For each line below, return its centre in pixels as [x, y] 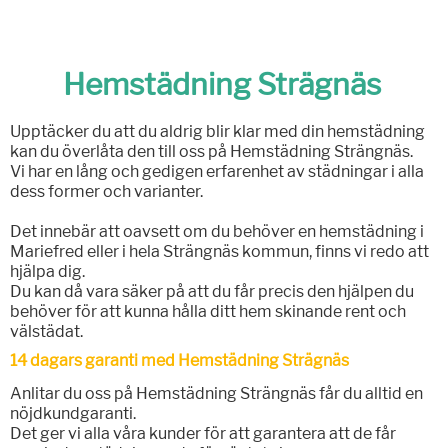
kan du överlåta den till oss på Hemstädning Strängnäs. [211, 152]
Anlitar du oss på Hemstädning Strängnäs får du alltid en [216, 394]
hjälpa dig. [47, 272]
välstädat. [46, 332]
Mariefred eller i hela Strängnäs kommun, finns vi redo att [219, 252]
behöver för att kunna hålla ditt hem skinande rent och [207, 312]
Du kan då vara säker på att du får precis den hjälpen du [211, 292]
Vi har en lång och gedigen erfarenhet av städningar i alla [216, 172]
